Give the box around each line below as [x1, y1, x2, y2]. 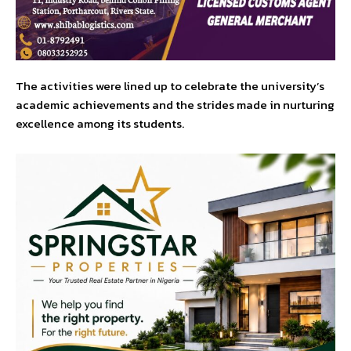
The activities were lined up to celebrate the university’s [16, 76, 324, 95]
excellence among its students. [16, 114, 184, 132]
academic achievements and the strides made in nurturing [16, 95, 335, 114]
